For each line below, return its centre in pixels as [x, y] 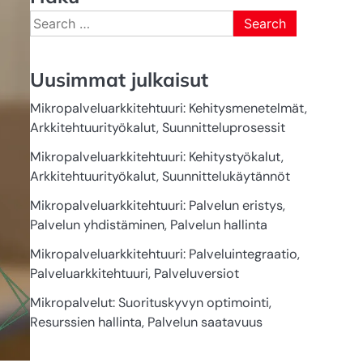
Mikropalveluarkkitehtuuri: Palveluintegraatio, [164, 254]
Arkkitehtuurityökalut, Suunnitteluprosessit [157, 128]
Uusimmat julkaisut [119, 80]
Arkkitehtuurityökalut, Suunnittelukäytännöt [160, 177]
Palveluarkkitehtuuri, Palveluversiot [134, 274]
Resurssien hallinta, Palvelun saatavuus [146, 322]
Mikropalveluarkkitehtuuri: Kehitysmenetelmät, [168, 109]
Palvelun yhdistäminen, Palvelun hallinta [148, 225]
